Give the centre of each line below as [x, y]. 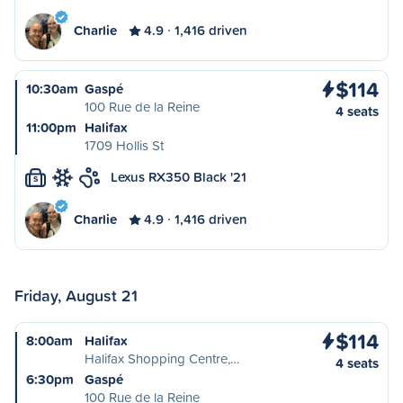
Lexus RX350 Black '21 [179, 177]
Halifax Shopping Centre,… [162, 358]
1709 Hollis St [124, 145]
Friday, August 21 [76, 295]
